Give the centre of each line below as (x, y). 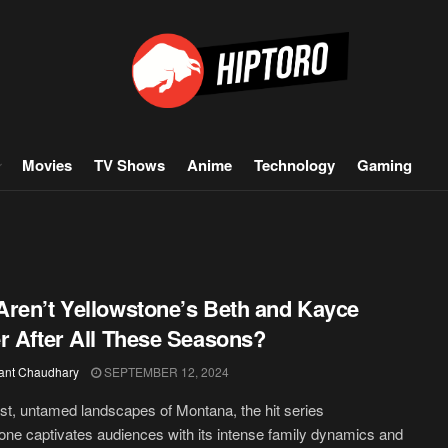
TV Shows (129, 165)
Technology (294, 165)
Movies (47, 165)
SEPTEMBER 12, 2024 (165, 371)
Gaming (384, 165)
